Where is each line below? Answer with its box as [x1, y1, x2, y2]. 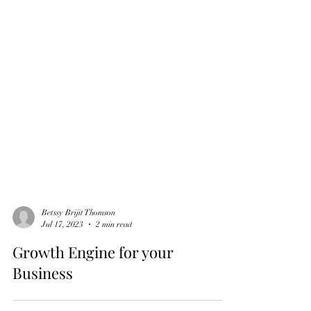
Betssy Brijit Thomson [42, 270, 115, 280]
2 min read [96, 281, 132, 292]
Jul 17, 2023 [42, 281, 83, 292]
